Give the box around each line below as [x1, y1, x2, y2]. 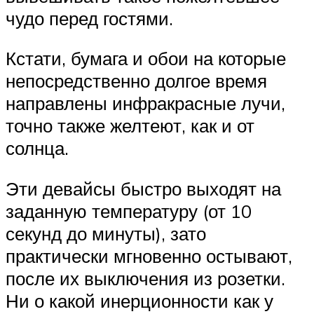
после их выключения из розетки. [6, 266, 285, 289]
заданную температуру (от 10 [6, 199, 252, 222]
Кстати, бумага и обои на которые [6, 47, 286, 70]
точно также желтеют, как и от [6, 114, 254, 137]
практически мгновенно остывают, [6, 244, 292, 267]
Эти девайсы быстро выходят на [6, 177, 281, 200]
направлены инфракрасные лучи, [6, 92, 285, 115]
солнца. [6, 137, 69, 160]
